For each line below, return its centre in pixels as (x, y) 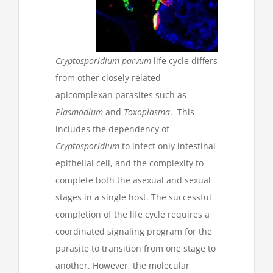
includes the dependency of (112, 129)
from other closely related (108, 78)
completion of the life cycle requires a (133, 214)
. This (182, 112)
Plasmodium (79, 112)
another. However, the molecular (122, 266)
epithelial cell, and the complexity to (129, 163)
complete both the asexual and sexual (133, 180)
